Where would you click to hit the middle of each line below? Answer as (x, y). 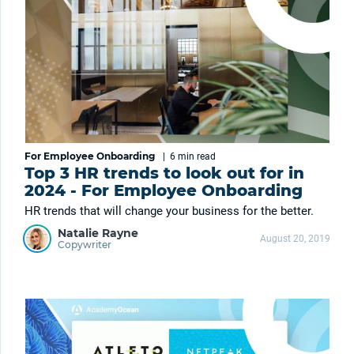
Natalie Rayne (98, 233)
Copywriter (85, 245)
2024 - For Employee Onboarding (164, 190)
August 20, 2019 (295, 239)
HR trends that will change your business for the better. (169, 211)
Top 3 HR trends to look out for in (164, 173)
